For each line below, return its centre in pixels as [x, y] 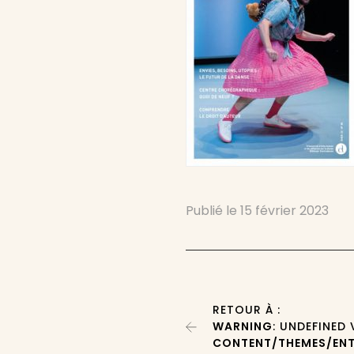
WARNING [243, 326]
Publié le [213, 211]
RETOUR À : [247, 310]
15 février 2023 [285, 211]
